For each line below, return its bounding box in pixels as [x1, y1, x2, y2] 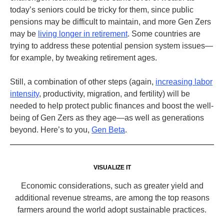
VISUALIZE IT [93, 164, 131, 171]
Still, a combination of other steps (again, [10, 77, 155, 86]
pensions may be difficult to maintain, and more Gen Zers [10, 17, 211, 26]
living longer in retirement [38, 29, 127, 38]
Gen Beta [91, 125, 125, 134]
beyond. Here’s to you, [10, 125, 89, 134]
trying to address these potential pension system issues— [10, 41, 213, 50]
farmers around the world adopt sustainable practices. [17, 205, 206, 214]
